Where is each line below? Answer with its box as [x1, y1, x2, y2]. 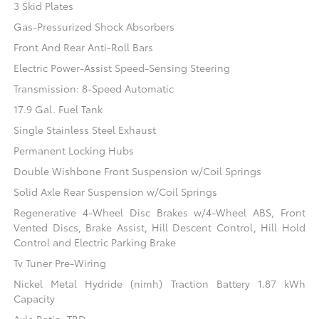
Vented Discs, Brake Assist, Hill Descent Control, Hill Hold [14, 220, 305, 235]
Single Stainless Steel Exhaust [14, 122, 157, 137]
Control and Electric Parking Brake [14, 235, 177, 250]
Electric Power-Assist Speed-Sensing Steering [14, 61, 231, 75]
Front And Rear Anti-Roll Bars [14, 40, 154, 55]
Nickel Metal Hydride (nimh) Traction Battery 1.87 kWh [14, 276, 305, 291]
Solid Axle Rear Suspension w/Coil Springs [14, 184, 218, 199]
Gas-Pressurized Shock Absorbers [14, 19, 175, 34]
